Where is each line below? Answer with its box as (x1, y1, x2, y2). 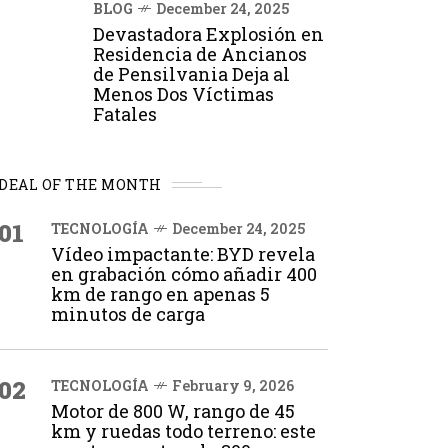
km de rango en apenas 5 (51, 282, 270, 306)
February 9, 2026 (172, 376, 294, 395)
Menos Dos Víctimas (93, 82, 274, 106)
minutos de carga (51, 302, 205, 326)
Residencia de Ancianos (93, 42, 307, 66)
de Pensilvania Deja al (93, 62, 290, 86)
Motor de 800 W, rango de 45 (51, 399, 295, 423)
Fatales (93, 102, 157, 126)
